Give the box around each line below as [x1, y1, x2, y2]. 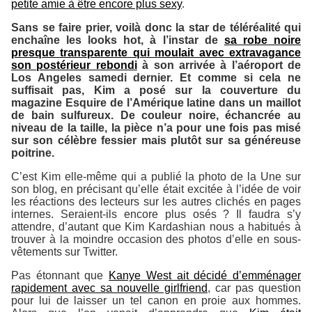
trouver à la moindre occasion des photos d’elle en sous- [11, 233, 301, 245]
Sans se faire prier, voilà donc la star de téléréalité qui [11, 21, 301, 33]
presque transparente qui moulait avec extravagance [11, 46, 301, 58]
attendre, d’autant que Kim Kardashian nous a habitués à [11, 220, 301, 233]
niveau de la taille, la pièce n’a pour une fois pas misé [11, 121, 301, 134]
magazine [11, 96, 65, 109]
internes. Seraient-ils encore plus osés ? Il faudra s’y [11, 208, 301, 220]
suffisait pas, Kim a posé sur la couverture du [11, 84, 301, 96]
